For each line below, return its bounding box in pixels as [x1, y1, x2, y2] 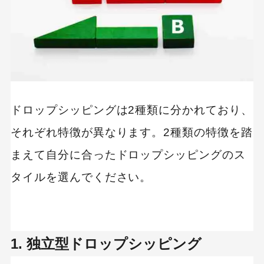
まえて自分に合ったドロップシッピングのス [10, 148, 246, 161]
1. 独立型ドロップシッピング [10, 235, 202, 252]
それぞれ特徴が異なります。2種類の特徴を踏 [10, 126, 253, 139]
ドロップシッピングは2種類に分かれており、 [10, 104, 253, 117]
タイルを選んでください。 [10, 171, 152, 184]
